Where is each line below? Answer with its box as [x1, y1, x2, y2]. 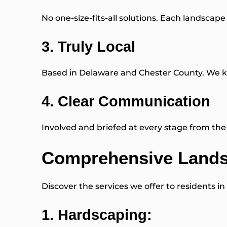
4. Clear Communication [42, 93, 210, 110]
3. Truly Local [42, 39, 135, 55]
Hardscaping [58, 207, 147, 223]
